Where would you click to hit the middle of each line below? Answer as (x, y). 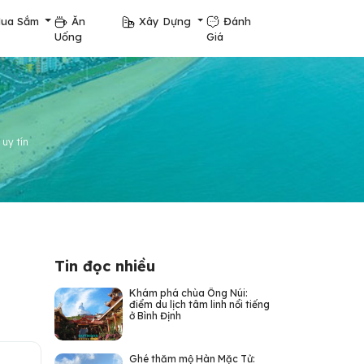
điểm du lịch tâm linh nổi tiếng (199, 304)
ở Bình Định (155, 316)
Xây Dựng (167, 21)
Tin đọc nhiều (104, 266)
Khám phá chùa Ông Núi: (188, 293)
